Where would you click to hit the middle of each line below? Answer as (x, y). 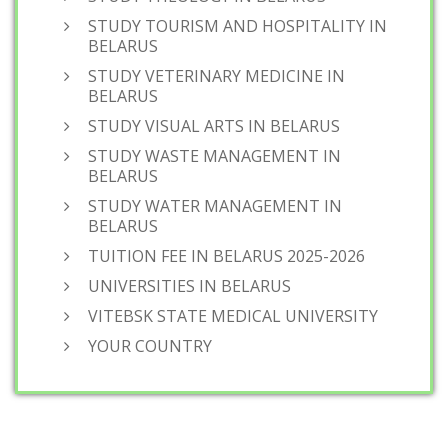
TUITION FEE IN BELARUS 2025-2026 (226, 256)
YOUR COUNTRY (150, 346)
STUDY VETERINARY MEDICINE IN (216, 76)
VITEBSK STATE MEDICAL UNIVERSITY (233, 316)
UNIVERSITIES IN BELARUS (189, 286)
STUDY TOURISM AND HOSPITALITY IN (237, 26)
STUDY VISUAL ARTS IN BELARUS (214, 126)
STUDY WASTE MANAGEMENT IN (214, 156)
